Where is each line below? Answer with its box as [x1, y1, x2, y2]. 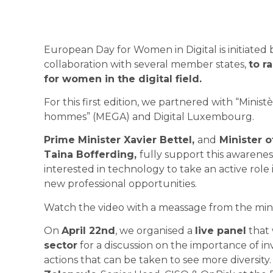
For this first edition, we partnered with [44, 96, 235, 108]
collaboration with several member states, [44, 58, 249, 70]
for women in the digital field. [44, 73, 205, 85]
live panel [195, 225, 246, 237]
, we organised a [115, 225, 195, 237]
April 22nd [62, 225, 115, 237]
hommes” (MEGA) [44, 110, 132, 122]
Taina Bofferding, [44, 149, 140, 161]
